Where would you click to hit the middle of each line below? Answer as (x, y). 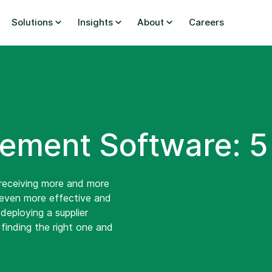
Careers (207, 22)
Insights (95, 22)
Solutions (32, 22)
